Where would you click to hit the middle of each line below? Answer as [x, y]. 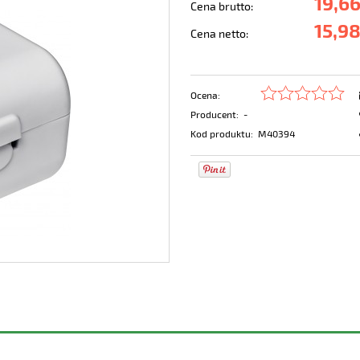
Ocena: [205, 95]
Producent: [214, 115]
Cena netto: [219, 34]
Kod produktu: [221, 134]
